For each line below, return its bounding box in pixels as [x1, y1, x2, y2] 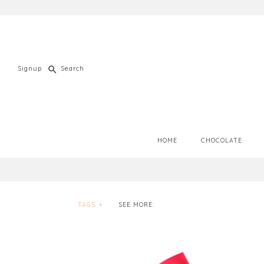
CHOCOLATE [200, 136, 242, 144]
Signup [18, 64, 42, 72]
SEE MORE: [118, 200, 155, 209]
